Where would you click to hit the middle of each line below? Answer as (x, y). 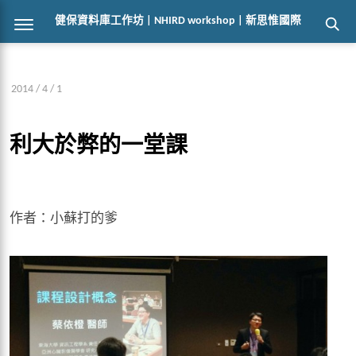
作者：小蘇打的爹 (64, 217)
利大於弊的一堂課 (99, 147)
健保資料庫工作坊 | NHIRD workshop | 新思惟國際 (178, 21)
